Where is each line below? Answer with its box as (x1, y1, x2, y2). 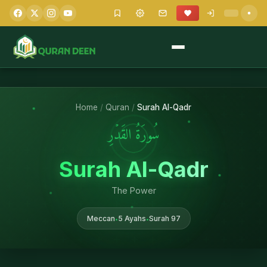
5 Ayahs (117, 214, 146, 223)
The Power (111, 185, 156, 195)
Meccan (86, 214, 115, 223)
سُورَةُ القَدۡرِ (107, 123, 160, 149)
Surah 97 (148, 214, 181, 223)
